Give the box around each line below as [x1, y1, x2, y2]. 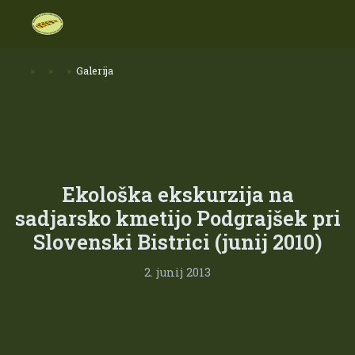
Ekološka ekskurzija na [61, 181, 294, 208]
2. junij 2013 [144, 264, 211, 280]
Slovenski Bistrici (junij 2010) [33, 228, 322, 256]
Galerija [76, 63, 114, 77]
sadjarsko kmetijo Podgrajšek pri [14, 204, 341, 232]
